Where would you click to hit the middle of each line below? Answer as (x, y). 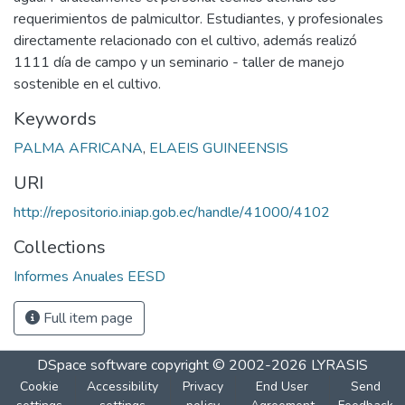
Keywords (55, 118)
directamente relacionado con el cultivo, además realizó (185, 40)
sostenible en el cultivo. (87, 84)
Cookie (40, 386)
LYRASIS (339, 365)
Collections (60, 247)
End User (283, 386)
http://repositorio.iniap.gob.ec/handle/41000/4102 (172, 212)
